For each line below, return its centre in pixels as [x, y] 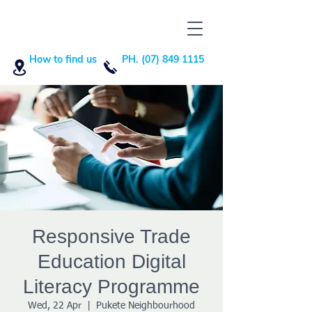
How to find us [63, 59]
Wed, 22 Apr [55, 306]
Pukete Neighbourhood [146, 306]
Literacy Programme [111, 287]
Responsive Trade [111, 236]
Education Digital [111, 262]
